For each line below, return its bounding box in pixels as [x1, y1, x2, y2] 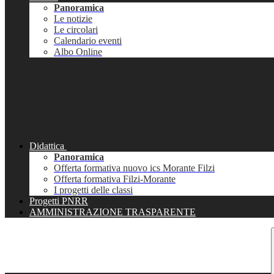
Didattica [29, 141, 64, 152]
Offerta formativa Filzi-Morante [54, 174, 176, 185]
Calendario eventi [54, 35, 122, 46]
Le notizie [54, 13, 92, 24]
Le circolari [54, 24, 98, 35]
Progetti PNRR [29, 196, 88, 207]
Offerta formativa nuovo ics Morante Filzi [54, 163, 215, 174]
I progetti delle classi [54, 185, 133, 196]
